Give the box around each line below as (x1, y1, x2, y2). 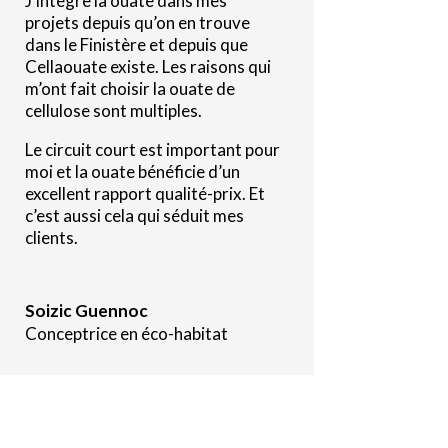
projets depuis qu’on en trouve (24, 11, 250, 33)
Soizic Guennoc (24, 299, 148, 321)
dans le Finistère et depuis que (24, 33, 248, 55)
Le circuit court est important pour (24, 138, 280, 160)
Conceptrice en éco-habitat (24, 322, 228, 344)
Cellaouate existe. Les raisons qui (24, 55, 271, 77)
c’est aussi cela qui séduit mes (24, 204, 244, 226)
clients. (24, 226, 78, 248)
